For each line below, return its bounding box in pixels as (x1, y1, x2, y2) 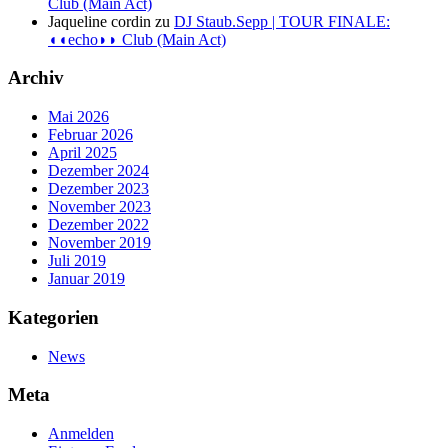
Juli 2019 (48, 252, 106, 270)
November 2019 (48, 234, 151, 252)
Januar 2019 (48, 270, 125, 288)
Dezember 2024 (48, 162, 149, 180)
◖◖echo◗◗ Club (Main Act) (48, 30, 226, 48)
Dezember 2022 (48, 216, 149, 234)
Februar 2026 (48, 126, 133, 144)
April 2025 (48, 144, 117, 162)
